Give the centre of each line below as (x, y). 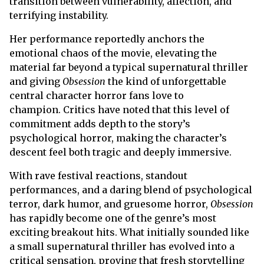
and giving (36, 81)
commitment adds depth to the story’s (100, 123)
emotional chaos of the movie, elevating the (113, 53)
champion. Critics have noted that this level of (119, 109)
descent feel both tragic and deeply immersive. (121, 152)
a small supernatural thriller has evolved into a (122, 246)
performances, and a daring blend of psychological (131, 189)
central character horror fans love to (97, 95)
